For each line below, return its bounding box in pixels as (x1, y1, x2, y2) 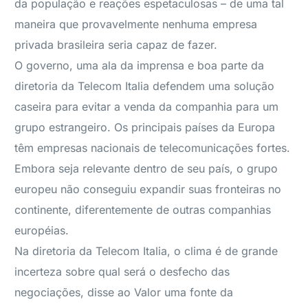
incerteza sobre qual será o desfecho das (14, 265, 230, 278)
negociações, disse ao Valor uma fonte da (14, 285, 234, 299)
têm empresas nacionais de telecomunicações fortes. (14, 141, 291, 155)
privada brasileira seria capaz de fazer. (14, 38, 218, 52)
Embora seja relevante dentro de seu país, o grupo (14, 162, 278, 175)
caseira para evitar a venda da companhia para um (14, 100, 279, 113)
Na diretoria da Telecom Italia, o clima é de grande (14, 244, 278, 258)
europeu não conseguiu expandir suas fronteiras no (14, 182, 282, 196)
